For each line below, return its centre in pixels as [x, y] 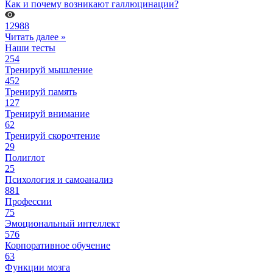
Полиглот [25, 158]
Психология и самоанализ [59, 180]
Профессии [28, 202]
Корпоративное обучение [58, 246]
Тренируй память [41, 92]
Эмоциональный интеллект [62, 224]
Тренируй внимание [47, 114]
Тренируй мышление [49, 70]
